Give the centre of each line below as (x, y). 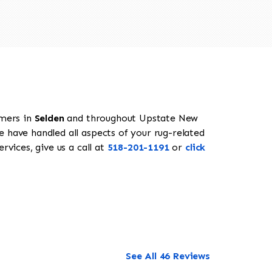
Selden (49, 118)
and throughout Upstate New (131, 118)
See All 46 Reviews (168, 256)
